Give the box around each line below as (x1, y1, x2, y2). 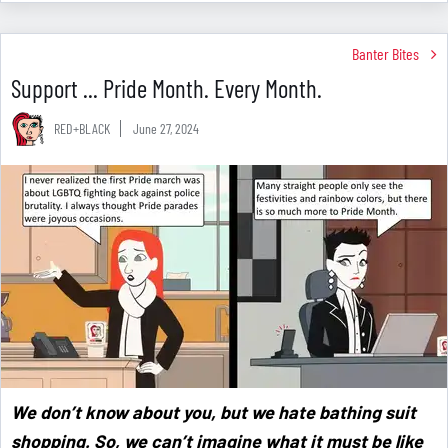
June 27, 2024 (133, 120, 199, 138)
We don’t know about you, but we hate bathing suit (11, 401, 416, 424)
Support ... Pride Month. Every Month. (11, 73, 322, 104)
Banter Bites (352, 44, 419, 64)
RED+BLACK (54, 120, 110, 138)
